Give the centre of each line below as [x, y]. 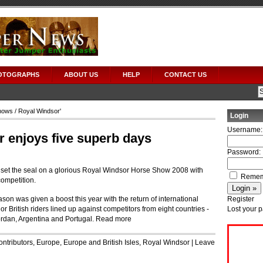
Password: [244, 152]
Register [241, 199]
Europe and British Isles [101, 242]
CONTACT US [186, 75]
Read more [114, 219]
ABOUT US [81, 75]
